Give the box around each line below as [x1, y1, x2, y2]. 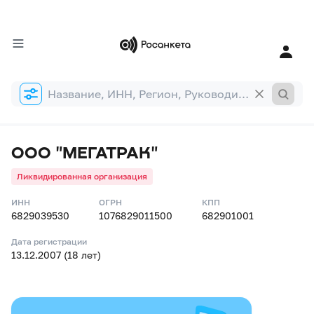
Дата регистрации [11, 236, 87, 247]
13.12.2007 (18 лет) [11, 249, 101, 261]
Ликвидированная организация [17, 171, 147, 182]
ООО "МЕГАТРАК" [11, 142, 158, 162]
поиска [11, 95, 45, 107]
